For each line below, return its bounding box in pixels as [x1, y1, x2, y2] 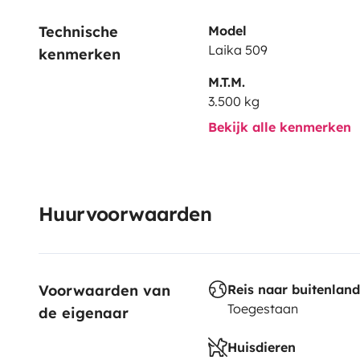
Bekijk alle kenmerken [207, 118, 355, 135]
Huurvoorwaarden [39, 201, 211, 226]
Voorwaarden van [39, 280, 175, 300]
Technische [39, 22, 123, 41]
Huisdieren [227, 338, 296, 355]
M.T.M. [207, 73, 245, 90]
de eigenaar [39, 303, 129, 322]
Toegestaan [227, 300, 298, 317]
